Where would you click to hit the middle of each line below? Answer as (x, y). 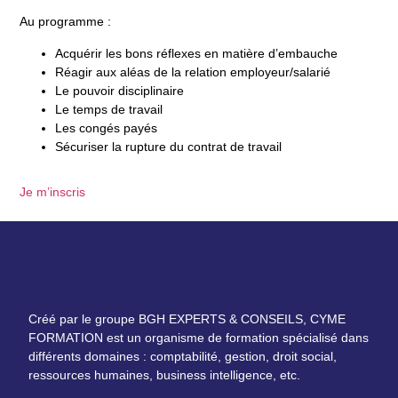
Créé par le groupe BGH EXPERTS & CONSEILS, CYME (187, 318)
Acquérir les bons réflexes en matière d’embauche (197, 53)
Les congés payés (107, 127)
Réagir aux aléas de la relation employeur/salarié (193, 72)
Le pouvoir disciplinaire (120, 90)
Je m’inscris (53, 191)
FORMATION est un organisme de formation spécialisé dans (199, 337)
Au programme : (66, 22)
